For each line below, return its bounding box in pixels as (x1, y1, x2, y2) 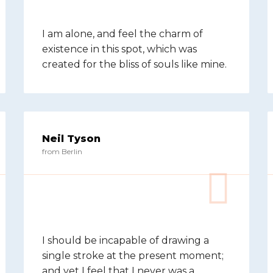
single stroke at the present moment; (42, 250, 224, 261)
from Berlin (42, 147, 82, 156)
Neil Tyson (42, 133, 101, 144)
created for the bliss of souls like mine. (42, 58, 227, 70)
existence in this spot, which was (42, 43, 197, 55)
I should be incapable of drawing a (42, 235, 209, 246)
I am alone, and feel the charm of (42, 28, 203, 40)
